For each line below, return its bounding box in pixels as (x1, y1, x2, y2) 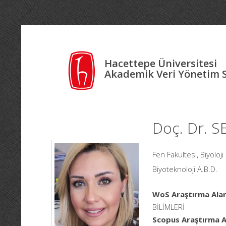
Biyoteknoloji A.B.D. (152, 164, 217, 174)
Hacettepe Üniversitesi (104, 56, 217, 70)
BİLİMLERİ (152, 202, 185, 212)
